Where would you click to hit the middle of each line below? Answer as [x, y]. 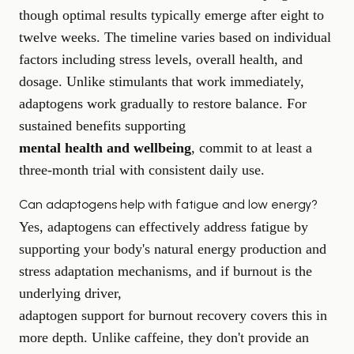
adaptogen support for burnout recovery [133, 315]
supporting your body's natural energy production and [173, 249]
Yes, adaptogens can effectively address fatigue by [164, 226]
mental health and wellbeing [105, 147]
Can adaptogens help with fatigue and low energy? [168, 204]
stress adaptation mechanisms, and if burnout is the [166, 271]
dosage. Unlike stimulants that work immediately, [162, 81]
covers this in [287, 315]
